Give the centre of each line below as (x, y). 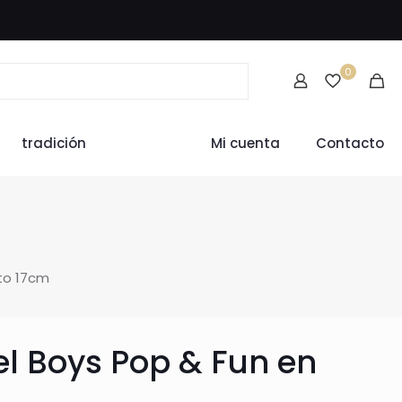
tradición (54, 143)
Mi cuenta (245, 143)
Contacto (350, 143)
